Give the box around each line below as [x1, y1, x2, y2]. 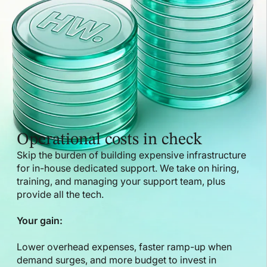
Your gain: [17, 214, 63, 226]
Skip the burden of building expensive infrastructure [17, 148, 246, 161]
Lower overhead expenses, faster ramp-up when [17, 240, 232, 253]
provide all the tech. [17, 188, 104, 200]
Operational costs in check [17, 131, 202, 148]
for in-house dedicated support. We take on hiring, [17, 162, 239, 174]
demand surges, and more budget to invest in [17, 253, 216, 266]
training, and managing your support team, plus [17, 175, 225, 187]
